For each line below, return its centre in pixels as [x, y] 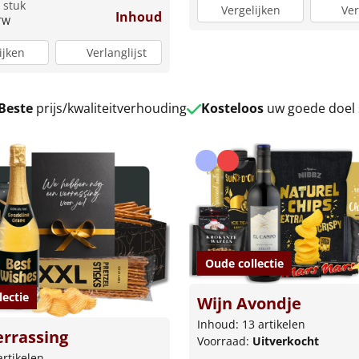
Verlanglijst [116, 52]
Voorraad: [225, 341]
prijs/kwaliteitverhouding [109, 108]
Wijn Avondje [249, 304]
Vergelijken [250, 10]
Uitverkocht [286, 341]
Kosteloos [232, 108]
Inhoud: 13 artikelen [251, 325]
